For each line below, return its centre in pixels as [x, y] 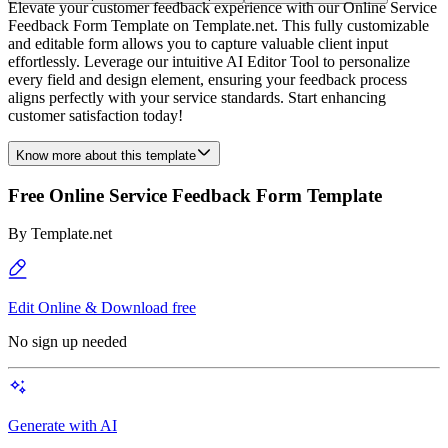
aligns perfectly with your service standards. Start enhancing [197, 97]
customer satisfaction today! [95, 115]
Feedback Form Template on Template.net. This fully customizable [218, 25]
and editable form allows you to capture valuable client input [198, 43]
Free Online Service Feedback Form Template [195, 195]
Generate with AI [62, 426]
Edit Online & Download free [102, 308]
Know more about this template [106, 155]
